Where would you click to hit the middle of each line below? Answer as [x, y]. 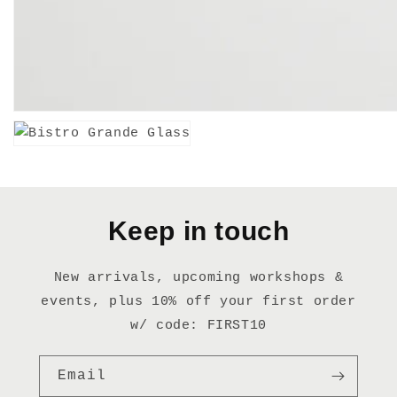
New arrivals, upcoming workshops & [198, 277]
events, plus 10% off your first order [198, 301]
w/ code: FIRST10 [198, 325]
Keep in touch [198, 230]
